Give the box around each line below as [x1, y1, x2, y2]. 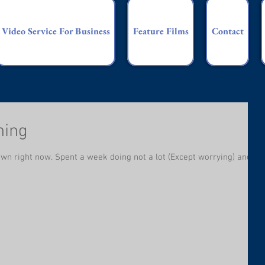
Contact [211, 24, 244, 37]
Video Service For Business [1, 24, 110, 37]
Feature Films [132, 24, 189, 37]
